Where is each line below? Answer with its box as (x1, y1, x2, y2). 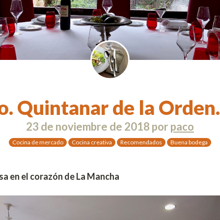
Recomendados (120, 138, 162, 146)
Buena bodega (170, 138, 208, 146)
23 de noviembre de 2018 (26, 120, 150, 134)
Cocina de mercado (12, 138, 63, 146)
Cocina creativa (72, 138, 112, 146)
